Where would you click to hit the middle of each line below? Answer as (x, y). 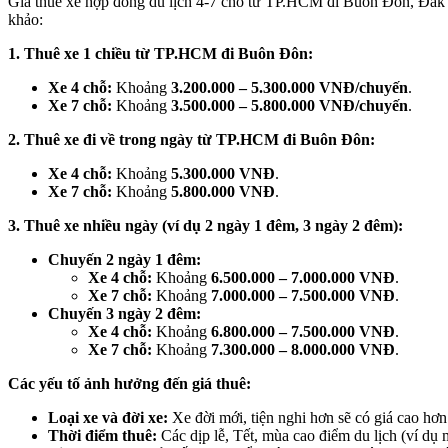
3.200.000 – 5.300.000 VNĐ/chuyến (289, 88)
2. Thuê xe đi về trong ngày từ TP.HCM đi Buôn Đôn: (191, 140)
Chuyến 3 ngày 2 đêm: (124, 314)
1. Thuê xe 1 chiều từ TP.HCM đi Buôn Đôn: (160, 54)
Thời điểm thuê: (102, 436)
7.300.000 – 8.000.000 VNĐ (303, 350)
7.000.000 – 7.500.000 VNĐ (303, 296)
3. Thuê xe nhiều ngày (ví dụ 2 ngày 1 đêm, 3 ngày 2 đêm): (205, 226)
